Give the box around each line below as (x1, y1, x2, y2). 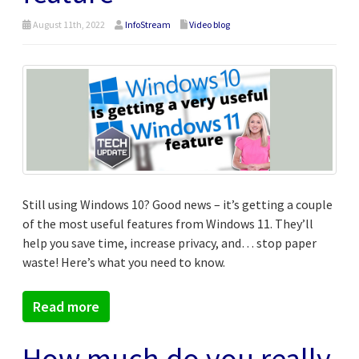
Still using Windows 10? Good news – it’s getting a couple (22, 196, 333, 212)
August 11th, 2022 (31, 18, 105, 30)
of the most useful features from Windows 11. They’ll (22, 215, 313, 232)
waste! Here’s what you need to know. (22, 253, 225, 270)
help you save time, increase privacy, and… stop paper (22, 234, 317, 251)
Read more (33, 296, 99, 316)
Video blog (189, 18, 230, 30)
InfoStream (125, 18, 171, 30)
